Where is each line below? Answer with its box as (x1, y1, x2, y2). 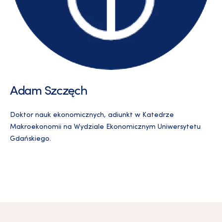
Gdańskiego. (10, 135, 51, 143)
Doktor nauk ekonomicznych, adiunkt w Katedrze (10, 111, 174, 119)
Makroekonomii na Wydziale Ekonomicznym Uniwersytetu (10, 123, 201, 131)
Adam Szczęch (10, 85, 87, 98)
